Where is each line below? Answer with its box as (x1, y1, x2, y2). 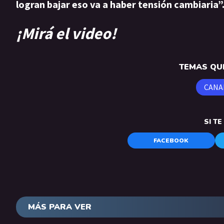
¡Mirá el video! (16, 23, 116, 43)
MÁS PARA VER (28, 201, 91, 213)
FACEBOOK (153, 136, 189, 145)
